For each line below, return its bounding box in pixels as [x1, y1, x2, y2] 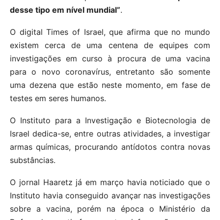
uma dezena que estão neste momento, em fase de [10, 80, 210, 90]
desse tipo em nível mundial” [10, 4, 120, 15]
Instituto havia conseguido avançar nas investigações [10, 190, 210, 200]
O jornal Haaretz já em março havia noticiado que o [10, 177, 210, 187]
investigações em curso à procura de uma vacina [10, 53, 210, 63]
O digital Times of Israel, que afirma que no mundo [10, 27, 210, 37]
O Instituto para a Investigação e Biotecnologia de [10, 115, 210, 125]
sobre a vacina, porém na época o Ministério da [10, 203, 210, 214]
